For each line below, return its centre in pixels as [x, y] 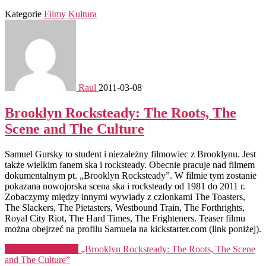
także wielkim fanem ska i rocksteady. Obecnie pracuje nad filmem [130, 164]
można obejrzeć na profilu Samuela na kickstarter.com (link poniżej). [133, 229]
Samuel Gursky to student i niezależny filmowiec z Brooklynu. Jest [130, 154]
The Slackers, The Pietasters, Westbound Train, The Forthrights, [125, 207]
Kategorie [23, 14]
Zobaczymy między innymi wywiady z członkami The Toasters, [125, 197]
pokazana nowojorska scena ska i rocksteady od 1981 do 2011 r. [125, 186]
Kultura [83, 14]
